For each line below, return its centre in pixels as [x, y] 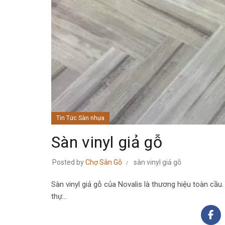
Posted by [69, 162]
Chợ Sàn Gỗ [104, 162]
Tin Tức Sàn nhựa [80, 118]
